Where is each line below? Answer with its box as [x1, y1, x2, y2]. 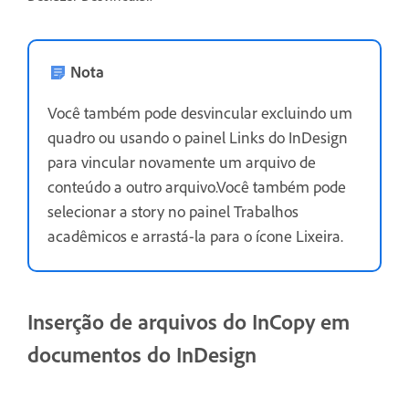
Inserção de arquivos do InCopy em [27, 308, 350, 336]
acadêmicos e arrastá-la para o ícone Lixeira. [47, 225, 343, 246]
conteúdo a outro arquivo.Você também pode [47, 176, 346, 197]
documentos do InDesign [27, 341, 257, 369]
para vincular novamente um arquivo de [47, 152, 316, 173]
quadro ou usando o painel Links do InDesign [47, 127, 348, 148]
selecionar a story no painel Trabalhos [47, 201, 299, 222]
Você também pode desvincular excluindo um [47, 102, 352, 123]
